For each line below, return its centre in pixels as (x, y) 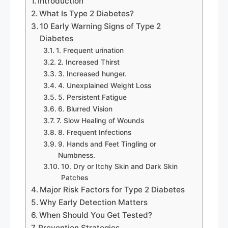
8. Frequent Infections (94, 133)
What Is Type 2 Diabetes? (87, 14)
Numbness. (76, 155)
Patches (74, 178)
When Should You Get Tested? (96, 215)
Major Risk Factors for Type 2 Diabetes (112, 190)
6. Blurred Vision (85, 109)
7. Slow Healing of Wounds (100, 121)
